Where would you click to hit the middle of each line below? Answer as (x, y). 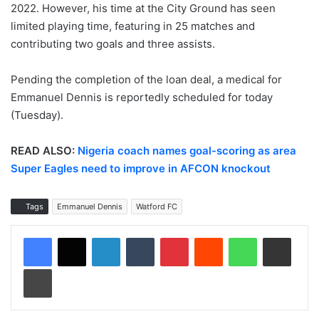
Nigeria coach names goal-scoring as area (187, 151)
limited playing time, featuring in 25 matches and (133, 26)
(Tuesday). (37, 115)
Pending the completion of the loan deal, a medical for (146, 80)
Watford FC (157, 207)
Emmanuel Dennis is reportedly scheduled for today (142, 98)
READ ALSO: (44, 151)
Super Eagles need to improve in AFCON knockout (141, 169)
